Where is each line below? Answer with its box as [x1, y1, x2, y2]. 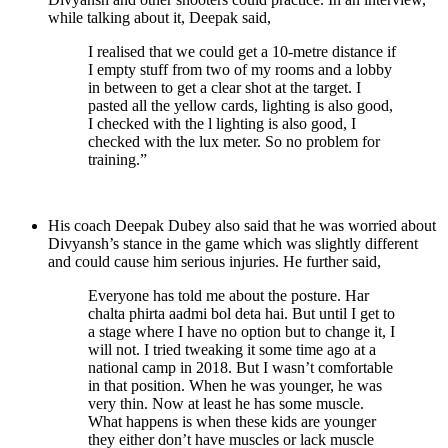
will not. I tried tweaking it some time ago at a [88, 341, 376, 359]
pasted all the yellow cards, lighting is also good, [88, 97, 393, 115]
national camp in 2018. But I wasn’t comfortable [88, 359, 393, 377]
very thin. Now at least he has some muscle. [88, 395, 364, 413]
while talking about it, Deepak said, [48, 9, 271, 27]
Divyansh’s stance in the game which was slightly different [48, 235, 418, 253]
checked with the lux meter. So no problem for [88, 133, 380, 151]
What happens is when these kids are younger [88, 413, 376, 431]
